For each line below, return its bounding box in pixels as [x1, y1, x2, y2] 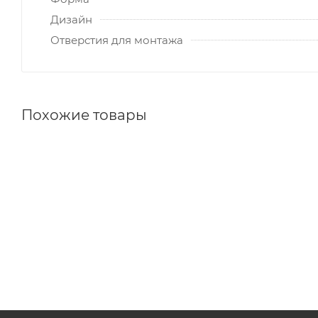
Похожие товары [21, 106, 147, 124]
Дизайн [50, 12, 92, 26]
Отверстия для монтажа [50, 33, 183, 47]
